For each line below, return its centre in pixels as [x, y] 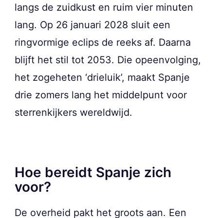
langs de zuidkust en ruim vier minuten [104, 8]
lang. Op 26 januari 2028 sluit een [92, 25]
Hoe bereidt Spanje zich [93, 173]
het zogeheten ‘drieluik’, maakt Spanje [102, 78]
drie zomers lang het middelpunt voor [101, 95]
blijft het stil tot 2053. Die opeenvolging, [108, 60]
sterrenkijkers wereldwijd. [73, 113]
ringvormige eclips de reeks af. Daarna [103, 43]
